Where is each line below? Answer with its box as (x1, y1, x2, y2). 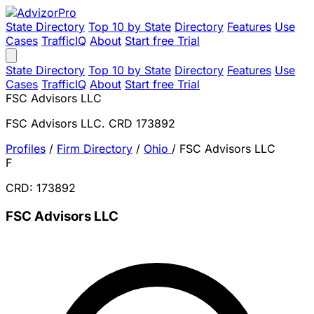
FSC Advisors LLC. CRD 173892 (6, 116, 175, 130)
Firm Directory (57, 142, 132, 156)
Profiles (6, 142, 46, 156)
